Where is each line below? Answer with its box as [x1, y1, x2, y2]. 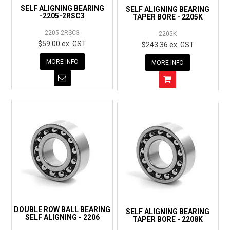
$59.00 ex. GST [38, 40, 87, 48]
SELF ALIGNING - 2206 [25, 213, 100, 221]
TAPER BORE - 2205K [132, 13, 203, 22]
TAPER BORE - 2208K [132, 215, 203, 223]
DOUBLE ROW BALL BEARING [14, 205, 111, 214]
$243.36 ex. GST [141, 41, 194, 49]
